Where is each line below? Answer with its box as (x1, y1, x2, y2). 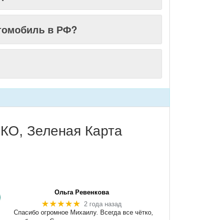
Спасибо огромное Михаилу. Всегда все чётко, (14, 209, 154, 217)
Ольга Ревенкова (55, 189, 110, 196)
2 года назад (84, 200, 122, 208)
